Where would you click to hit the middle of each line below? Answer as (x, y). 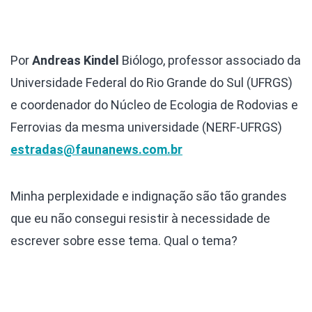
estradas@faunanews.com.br (96, 150)
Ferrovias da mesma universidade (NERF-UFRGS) (146, 127)
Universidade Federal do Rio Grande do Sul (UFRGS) (151, 83)
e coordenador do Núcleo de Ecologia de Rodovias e (154, 105)
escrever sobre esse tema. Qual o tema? (124, 241)
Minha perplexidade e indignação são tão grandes (149, 196)
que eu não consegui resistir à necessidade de (140, 219)
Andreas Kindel (76, 61)
